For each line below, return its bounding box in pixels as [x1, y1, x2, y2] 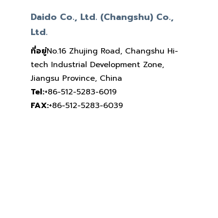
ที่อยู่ [30, 45, 47, 57]
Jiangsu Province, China [30, 72, 122, 84]
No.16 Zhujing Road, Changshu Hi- [46, 45, 178, 57]
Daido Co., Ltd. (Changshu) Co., [30, 10, 174, 24]
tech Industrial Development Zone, [30, 58, 164, 71]
